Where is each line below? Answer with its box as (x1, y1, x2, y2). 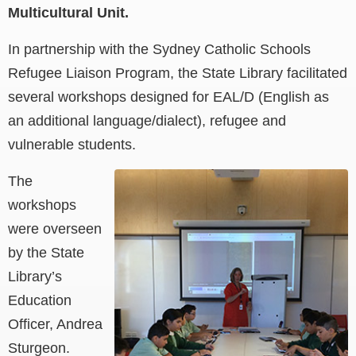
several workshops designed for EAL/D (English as (8, 89, 329, 106)
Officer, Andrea (8, 316, 103, 333)
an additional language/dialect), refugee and (8, 113, 286, 130)
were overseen (8, 221, 102, 238)
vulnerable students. (8, 137, 136, 153)
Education (8, 292, 72, 309)
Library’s (8, 269, 62, 285)
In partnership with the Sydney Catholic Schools (8, 41, 311, 58)
